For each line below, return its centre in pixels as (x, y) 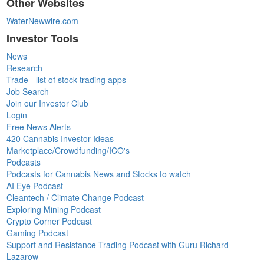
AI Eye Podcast (35, 185)
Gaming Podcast (38, 232)
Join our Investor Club (48, 103)
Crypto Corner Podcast (49, 221)
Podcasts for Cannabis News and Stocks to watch (99, 174)
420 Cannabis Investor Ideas (60, 138)
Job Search (28, 91)
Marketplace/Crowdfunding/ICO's (68, 150)
